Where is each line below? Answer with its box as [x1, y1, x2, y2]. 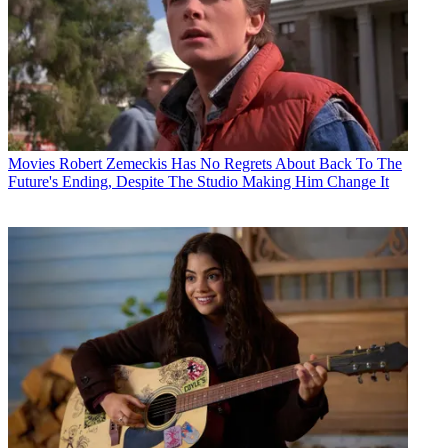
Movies [8, 155, 55, 172]
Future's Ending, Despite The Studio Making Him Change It [8, 173, 389, 190]
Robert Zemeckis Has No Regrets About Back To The [59, 155, 402, 172]
